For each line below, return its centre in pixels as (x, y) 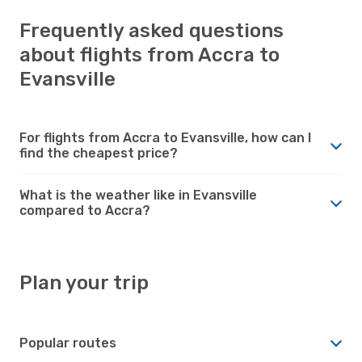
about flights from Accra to (149, 55)
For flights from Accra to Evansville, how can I (165, 137)
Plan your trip (84, 282)
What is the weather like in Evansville (138, 195)
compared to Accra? (85, 210)
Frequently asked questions (152, 30)
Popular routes (68, 343)
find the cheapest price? (99, 153)
